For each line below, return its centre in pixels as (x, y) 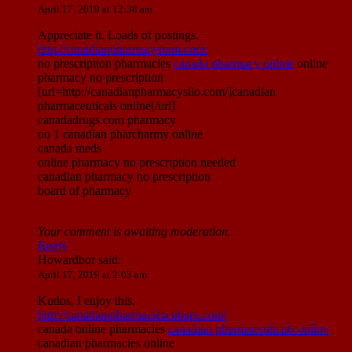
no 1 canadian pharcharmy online (120, 134)
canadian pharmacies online (106, 343)
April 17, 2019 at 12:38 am (95, 9)
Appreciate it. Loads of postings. (118, 35)
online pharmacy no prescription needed (137, 163)
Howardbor (68, 260)
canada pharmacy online (234, 64)
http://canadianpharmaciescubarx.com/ (132, 315)
